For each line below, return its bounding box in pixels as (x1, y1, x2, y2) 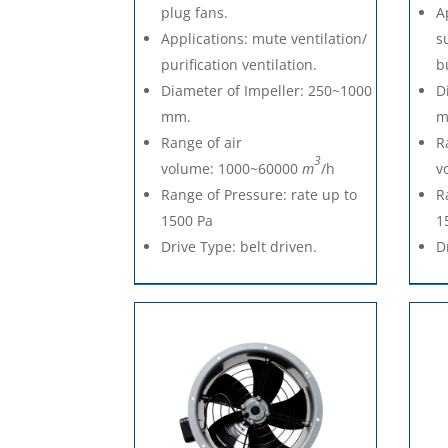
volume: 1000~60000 (161, 159, 303, 179)
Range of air (161, 133, 243, 153)
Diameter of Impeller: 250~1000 (161, 81, 373, 101)
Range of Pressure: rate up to (161, 185, 358, 205)
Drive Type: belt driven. (161, 237, 318, 257)
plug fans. (161, 3, 229, 23)
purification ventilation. (161, 55, 318, 75)
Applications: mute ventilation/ (161, 29, 368, 49)
